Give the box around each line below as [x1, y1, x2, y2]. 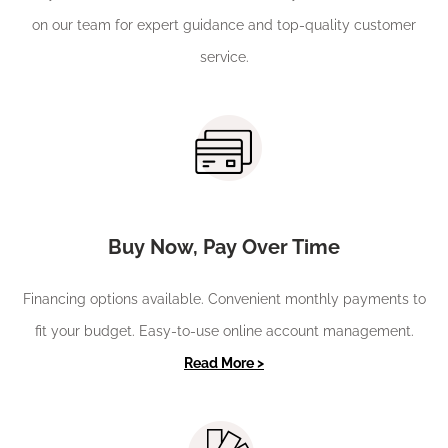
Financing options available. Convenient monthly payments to [22, 290, 426, 307]
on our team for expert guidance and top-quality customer [32, 16, 416, 33]
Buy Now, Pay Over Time [108, 234, 340, 259]
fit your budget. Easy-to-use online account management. [34, 322, 414, 339]
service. [199, 48, 249, 65]
